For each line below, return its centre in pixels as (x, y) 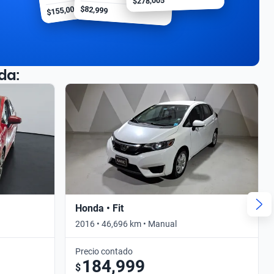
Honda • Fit (99, 208)
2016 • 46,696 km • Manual (126, 224)
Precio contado (104, 251)
